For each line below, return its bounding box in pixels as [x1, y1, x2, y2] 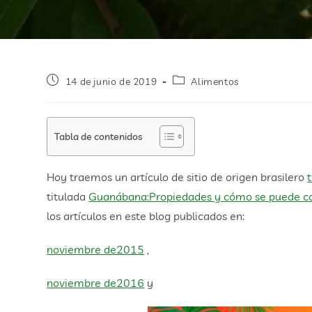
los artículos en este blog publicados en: [47, 209, 245, 223]
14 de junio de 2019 [65, 75, 157, 88]
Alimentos [191, 75, 239, 88]
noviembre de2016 [47, 276, 145, 290]
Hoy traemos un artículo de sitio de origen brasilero [47, 170, 308, 184]
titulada [47, 189, 89, 203]
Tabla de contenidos [54, 130, 143, 142]
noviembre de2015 [47, 242, 145, 256]
